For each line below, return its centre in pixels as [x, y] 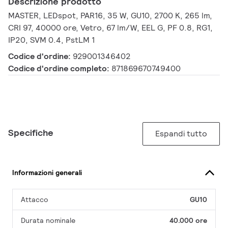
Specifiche [31, 133]
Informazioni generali [47, 172]
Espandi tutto [181, 134]
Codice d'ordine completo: [60, 69]
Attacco [35, 200]
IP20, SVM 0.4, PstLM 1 [51, 40]
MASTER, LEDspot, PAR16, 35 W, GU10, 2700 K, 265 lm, [110, 16]
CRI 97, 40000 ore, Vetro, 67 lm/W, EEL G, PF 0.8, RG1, [110, 28]
